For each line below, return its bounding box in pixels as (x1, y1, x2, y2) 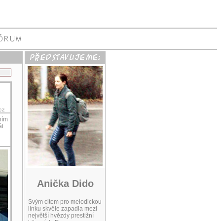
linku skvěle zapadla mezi (28, 205, 97, 213)
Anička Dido (37, 178, 94, 189)
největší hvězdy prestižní (28, 212, 94, 220)
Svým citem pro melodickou (28, 198, 102, 206)
